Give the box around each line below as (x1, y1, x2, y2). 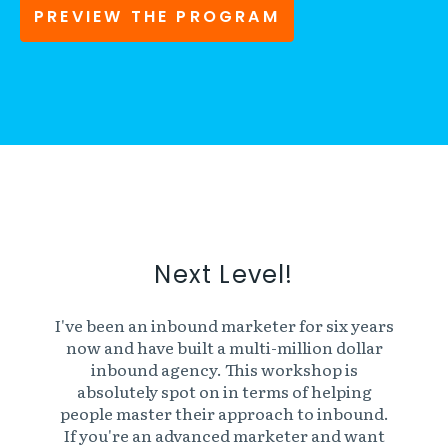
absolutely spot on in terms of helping (76, 378, 372, 403)
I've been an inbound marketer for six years (54, 312, 394, 337)
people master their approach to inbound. (59, 400, 389, 425)
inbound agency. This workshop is (90, 356, 358, 381)
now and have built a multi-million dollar (65, 334, 383, 359)
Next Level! (154, 258, 294, 292)
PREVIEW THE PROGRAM (34, 5, 280, 29)
